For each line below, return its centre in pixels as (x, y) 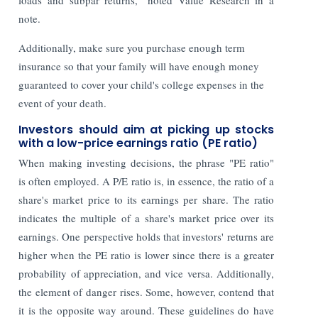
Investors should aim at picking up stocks (146, 129)
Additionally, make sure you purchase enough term (132, 47)
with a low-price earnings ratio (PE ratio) (138, 143)
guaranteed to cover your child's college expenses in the (142, 84)
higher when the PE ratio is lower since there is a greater (146, 254)
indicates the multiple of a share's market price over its (146, 218)
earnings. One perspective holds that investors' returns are (146, 236)
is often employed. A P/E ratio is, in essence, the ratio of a (146, 181)
